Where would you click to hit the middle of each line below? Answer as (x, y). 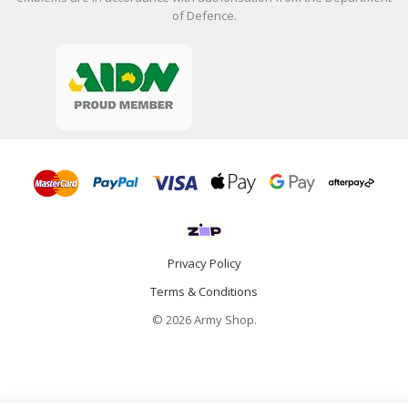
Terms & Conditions (204, 291)
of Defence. (204, 15)
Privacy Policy (204, 263)
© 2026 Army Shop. (204, 319)
